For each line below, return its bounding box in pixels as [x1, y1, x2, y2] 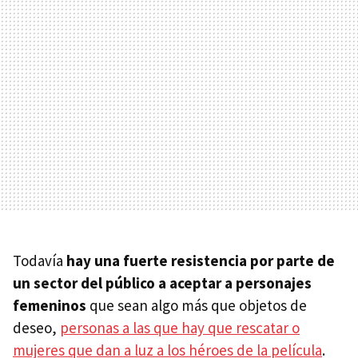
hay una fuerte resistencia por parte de [66, 251, 335, 271]
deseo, [13, 318, 60, 338]
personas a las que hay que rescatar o [60, 318, 300, 338]
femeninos [13, 296, 86, 316]
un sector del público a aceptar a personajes [13, 273, 312, 293]
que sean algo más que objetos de [86, 296, 307, 316]
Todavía [13, 251, 66, 271]
